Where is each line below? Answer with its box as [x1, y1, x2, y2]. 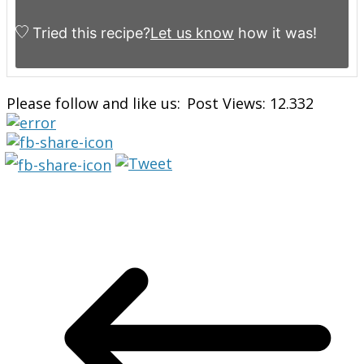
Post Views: [187, 93, 266, 113]
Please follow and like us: [6, 93, 180, 113]
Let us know [150, 24, 234, 41]
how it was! [234, 24, 317, 41]
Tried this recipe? [32, 24, 150, 41]
